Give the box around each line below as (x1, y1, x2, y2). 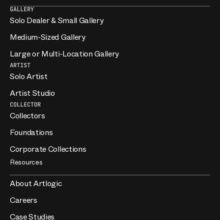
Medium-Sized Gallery (10, 31, 85, 43)
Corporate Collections (10, 143, 86, 155)
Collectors (10, 110, 45, 121)
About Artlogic (10, 177, 62, 189)
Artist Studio (10, 87, 55, 99)
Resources (10, 157, 43, 167)
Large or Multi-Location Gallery (10, 48, 119, 59)
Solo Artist (10, 70, 48, 82)
